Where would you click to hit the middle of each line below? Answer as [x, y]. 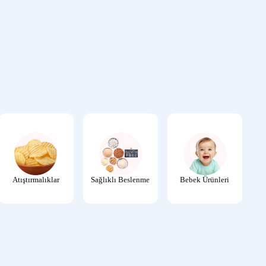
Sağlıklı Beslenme [121, 179]
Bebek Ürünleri [205, 179]
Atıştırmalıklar [36, 179]
